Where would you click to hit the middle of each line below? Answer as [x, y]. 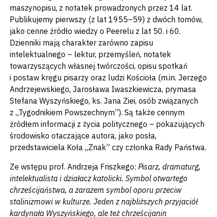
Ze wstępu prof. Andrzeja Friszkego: [74, 166]
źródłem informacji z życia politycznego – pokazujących [107, 124]
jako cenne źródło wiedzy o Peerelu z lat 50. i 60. [95, 31]
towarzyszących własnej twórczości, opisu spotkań [99, 66]
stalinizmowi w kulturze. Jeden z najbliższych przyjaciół [104, 201]
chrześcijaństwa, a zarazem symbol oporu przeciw [96, 190]
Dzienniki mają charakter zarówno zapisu [81, 42]
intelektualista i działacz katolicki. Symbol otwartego [99, 178]
